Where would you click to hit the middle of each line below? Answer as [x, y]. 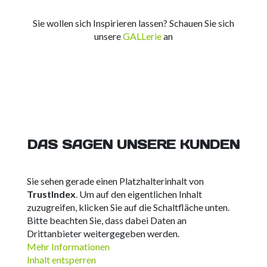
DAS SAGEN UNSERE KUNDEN [133, 144]
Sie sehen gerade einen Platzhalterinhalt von [115, 181]
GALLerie [142, 36]
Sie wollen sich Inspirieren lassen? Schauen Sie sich [133, 23]
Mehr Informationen [68, 246]
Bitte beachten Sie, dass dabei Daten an [106, 220]
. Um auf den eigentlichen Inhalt [139, 194]
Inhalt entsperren [61, 259]
